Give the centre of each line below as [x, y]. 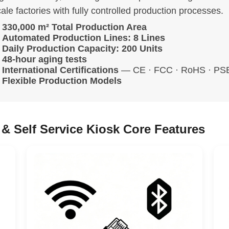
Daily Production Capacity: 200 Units [83, 48]
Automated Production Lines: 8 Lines [84, 38]
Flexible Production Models [62, 81]
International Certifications [61, 70]
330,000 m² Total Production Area [75, 27]
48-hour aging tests [45, 59]
